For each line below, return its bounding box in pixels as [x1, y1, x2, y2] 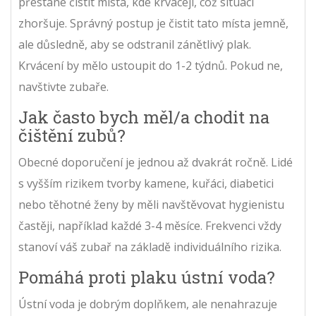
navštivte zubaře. [18, 78, 109, 95]
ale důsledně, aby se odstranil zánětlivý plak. [18, 36, 251, 52]
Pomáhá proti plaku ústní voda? [18, 265, 275, 288]
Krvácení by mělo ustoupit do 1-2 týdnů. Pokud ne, [18, 57, 283, 73]
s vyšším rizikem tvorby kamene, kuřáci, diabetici [18, 175, 274, 191]
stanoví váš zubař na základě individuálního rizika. [18, 238, 281, 255]
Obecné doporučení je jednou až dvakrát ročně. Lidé [18, 154, 293, 170]
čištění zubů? [18, 123, 126, 147]
